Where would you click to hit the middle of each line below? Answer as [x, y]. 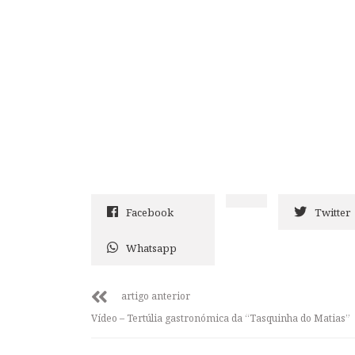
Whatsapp [151, 248]
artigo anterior [156, 296]
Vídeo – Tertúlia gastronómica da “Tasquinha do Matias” [221, 319]
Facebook [150, 213]
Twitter [332, 213]
